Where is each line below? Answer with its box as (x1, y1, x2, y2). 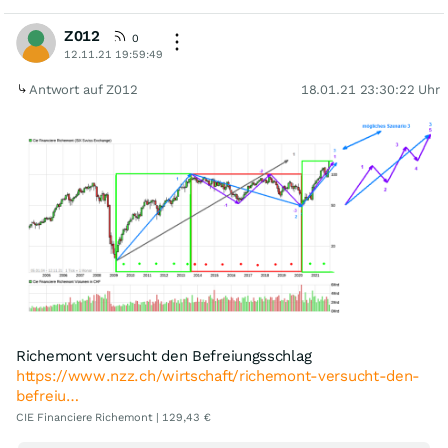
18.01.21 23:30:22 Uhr (300, 81, 440, 97)
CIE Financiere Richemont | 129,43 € (16, 411, 211, 425)
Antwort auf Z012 (29, 81, 142, 97)
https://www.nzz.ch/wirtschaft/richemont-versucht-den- (16, 367, 421, 386)
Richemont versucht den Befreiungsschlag (16, 347, 312, 366)
